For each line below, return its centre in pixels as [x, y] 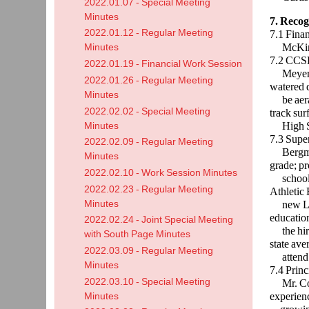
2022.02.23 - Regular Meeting [149, 189]
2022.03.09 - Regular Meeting [149, 250]
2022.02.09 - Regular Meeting [149, 142]
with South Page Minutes [138, 235]
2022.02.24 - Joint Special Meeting [159, 220]
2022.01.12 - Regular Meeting [149, 33]
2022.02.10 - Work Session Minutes [161, 172]
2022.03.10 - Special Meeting [148, 281]
